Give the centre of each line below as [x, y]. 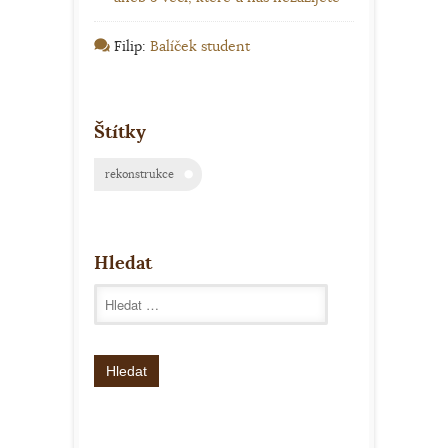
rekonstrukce [139, 175]
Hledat [123, 263]
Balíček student [200, 46]
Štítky [120, 132]
